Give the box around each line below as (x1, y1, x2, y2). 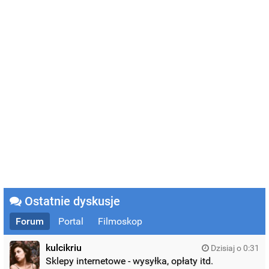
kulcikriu (46, 241, 82, 253)
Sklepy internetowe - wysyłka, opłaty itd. (46, 255, 214, 267)
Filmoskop (98, 215, 143, 227)
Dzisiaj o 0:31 (208, 243, 259, 253)
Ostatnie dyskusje (22, 193, 121, 208)
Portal (58, 215, 84, 227)
